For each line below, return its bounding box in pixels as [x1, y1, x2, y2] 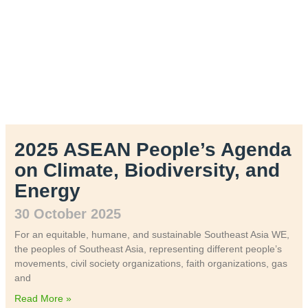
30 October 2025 [14, 206, 121, 221]
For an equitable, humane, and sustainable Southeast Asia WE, [14, 228, 289, 240]
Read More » [14, 292, 71, 304]
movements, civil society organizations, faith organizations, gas [14, 257, 287, 269]
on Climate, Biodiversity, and [14, 159, 280, 181]
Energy [14, 179, 80, 201]
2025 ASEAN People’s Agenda [14, 138, 291, 160]
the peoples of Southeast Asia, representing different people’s [14, 243, 282, 254]
